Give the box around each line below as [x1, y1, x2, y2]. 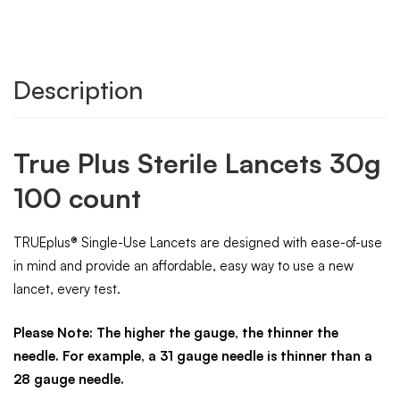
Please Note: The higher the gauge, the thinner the [13, 323, 338, 341]
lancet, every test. [13, 280, 121, 297]
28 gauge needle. [13, 370, 124, 387]
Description [13, 74, 143, 105]
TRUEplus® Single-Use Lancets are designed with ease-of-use [13, 234, 382, 251]
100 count [13, 181, 141, 214]
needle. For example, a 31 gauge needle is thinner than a [13, 346, 372, 364]
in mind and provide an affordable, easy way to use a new [13, 257, 354, 274]
